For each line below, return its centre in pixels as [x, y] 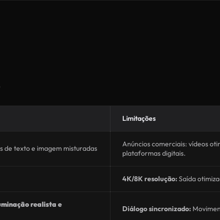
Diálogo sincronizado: [157, 209]
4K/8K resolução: [150, 179]
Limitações [139, 118]
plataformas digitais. [154, 153]
